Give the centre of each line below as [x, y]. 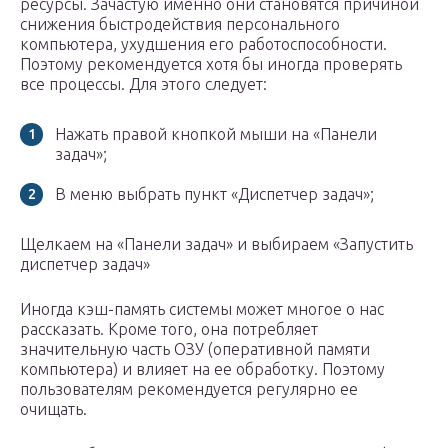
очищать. [53, 409]
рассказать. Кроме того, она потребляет [169, 329]
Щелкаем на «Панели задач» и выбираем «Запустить [216, 244]
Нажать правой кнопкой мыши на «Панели [216, 134]
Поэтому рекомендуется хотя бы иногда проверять [211, 64]
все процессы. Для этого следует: [143, 84]
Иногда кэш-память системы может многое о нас [202, 309]
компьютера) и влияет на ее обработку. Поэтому [202, 369]
